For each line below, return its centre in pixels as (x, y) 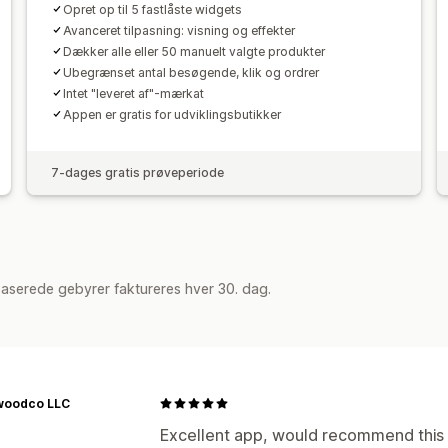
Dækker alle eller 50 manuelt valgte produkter (193, 51)
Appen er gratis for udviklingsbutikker (171, 114)
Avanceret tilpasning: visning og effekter (178, 30)
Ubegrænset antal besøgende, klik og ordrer (190, 72)
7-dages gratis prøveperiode (137, 172)
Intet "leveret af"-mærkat (133, 93)
